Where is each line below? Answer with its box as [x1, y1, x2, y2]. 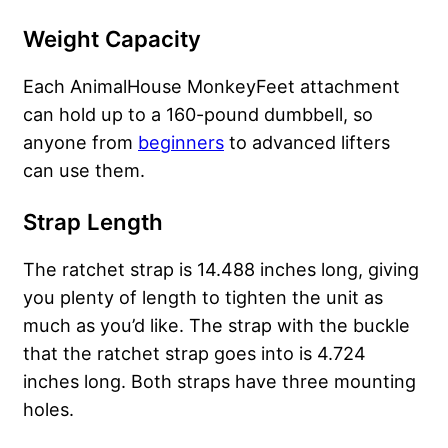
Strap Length [23, 209, 163, 236]
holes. [23, 398, 74, 421]
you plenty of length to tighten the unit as [23, 286, 383, 309]
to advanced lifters [224, 131, 390, 154]
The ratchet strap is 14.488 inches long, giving [23, 258, 419, 281]
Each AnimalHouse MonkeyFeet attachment [23, 75, 400, 98]
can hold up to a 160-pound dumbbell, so [23, 103, 373, 126]
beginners [138, 131, 224, 154]
